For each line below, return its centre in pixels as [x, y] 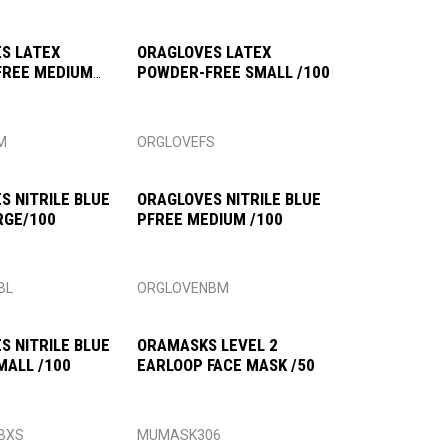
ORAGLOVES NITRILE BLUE [228, 198]
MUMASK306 [178, 435]
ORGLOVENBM [182, 288]
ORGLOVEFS [175, 141]
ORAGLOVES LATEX [204, 52]
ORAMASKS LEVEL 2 [207, 345]
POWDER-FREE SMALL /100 [233, 72]
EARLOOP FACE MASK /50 [225, 365]
